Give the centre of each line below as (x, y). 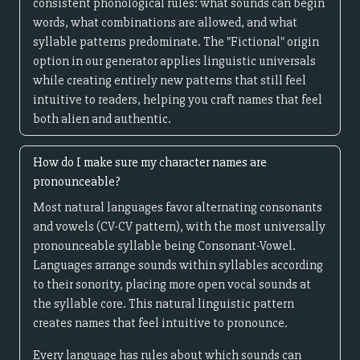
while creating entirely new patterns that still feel (170, 80)
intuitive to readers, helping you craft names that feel (178, 100)
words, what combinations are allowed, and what (165, 22)
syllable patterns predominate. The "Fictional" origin (176, 42)
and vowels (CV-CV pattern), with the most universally (179, 227)
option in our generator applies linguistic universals (174, 61)
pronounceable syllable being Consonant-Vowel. (164, 246)
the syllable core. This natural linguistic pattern (164, 304)
